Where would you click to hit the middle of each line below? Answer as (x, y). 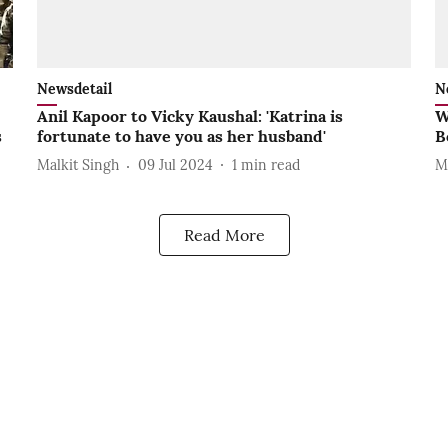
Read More (224, 234)
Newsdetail (74, 88)
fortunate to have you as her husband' (181, 135)
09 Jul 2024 (175, 165)
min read (270, 165)
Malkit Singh (77, 165)
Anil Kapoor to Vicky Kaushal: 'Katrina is (189, 115)
